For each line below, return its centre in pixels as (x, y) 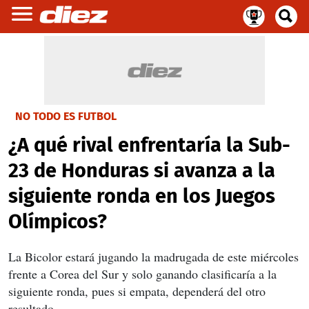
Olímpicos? (58, 222)
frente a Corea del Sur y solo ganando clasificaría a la (142, 274)
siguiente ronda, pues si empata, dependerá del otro (137, 291)
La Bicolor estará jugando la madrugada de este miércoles (153, 257)
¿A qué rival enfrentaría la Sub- (149, 145)
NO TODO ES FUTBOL (66, 116)
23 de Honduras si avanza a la (142, 171)
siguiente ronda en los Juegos (142, 196)
